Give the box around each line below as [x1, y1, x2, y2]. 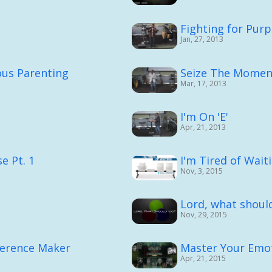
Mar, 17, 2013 [180, 78, 226, 89]
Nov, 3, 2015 [180, 165, 223, 176]
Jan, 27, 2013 [180, 34, 223, 45]
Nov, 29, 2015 [180, 209, 227, 220]
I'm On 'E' [180, 109, 228, 124]
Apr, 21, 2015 [180, 253, 226, 264]
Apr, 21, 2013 [180, 121, 226, 132]
